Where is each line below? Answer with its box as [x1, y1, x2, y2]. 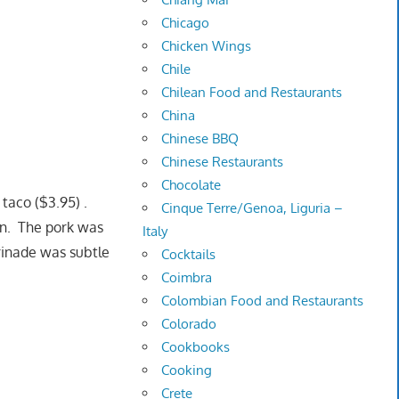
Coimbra [161, 269, 213, 287]
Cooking [161, 362, 213, 379]
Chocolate [161, 176, 222, 194]
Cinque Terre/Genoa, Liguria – [161, 199, 344, 217]
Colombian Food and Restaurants [161, 292, 364, 310]
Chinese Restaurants [161, 153, 284, 171]
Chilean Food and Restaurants [161, 84, 343, 102]
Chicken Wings [161, 37, 252, 55]
